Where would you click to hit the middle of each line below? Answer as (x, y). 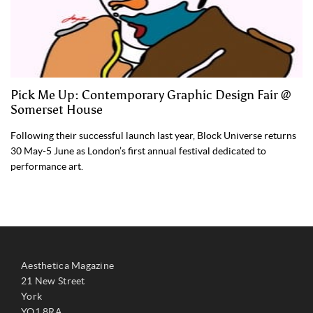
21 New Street (53, 281)
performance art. (47, 166)
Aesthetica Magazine (68, 265)
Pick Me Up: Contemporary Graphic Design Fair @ (151, 95)
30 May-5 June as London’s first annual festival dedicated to (138, 151)
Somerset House (57, 109)
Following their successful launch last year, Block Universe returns (153, 135)
